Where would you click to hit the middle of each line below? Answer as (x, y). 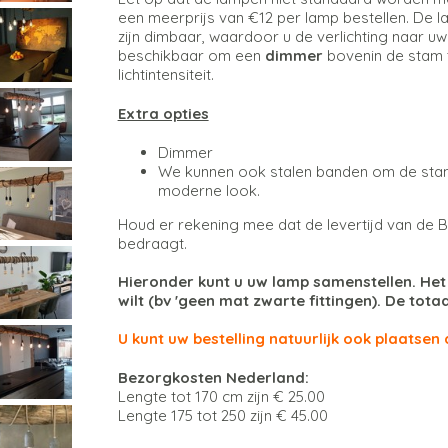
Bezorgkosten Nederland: (213, 378)
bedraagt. (154, 244)
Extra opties (163, 114)
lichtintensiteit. (165, 75)
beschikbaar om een (191, 56)
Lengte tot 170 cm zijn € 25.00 (221, 397)
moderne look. (208, 191)
